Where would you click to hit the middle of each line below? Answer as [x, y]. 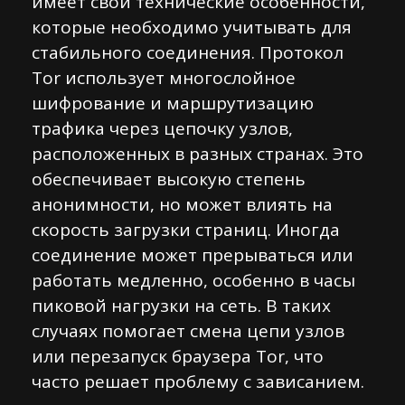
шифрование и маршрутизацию [173, 103]
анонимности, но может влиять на [182, 204]
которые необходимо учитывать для [192, 27]
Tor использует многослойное [164, 78]
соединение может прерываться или [193, 255]
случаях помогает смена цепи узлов [188, 331]
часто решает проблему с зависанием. [198, 381]
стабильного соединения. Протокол [188, 52]
